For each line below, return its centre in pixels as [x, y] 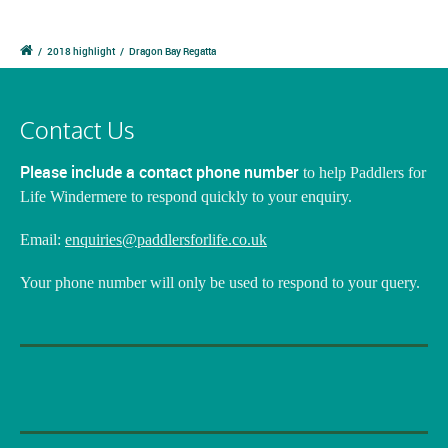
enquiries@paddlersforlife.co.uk [166, 240]
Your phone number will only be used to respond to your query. [220, 283]
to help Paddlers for [362, 172]
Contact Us [77, 129]
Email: [42, 240]
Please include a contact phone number [159, 171]
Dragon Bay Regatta [172, 50]
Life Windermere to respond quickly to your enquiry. [186, 196]
